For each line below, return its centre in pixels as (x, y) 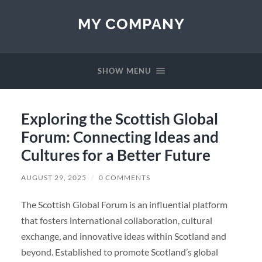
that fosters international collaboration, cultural (116, 220)
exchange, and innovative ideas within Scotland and (123, 236)
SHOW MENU (124, 71)
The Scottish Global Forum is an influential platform (124, 204)
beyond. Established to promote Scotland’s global (119, 251)
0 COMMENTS (124, 177)
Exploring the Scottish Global (119, 118)
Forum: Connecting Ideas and (120, 137)
